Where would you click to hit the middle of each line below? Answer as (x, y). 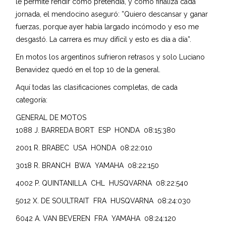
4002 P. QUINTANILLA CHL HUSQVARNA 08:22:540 (102, 183)
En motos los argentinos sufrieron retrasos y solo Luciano (110, 57)
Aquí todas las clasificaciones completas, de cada (97, 87)
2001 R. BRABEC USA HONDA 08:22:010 (84, 148)
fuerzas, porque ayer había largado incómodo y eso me (107, 26)
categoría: (32, 100)
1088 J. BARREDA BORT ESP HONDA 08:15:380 (96, 130)
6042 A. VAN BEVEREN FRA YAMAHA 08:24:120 (96, 218)
